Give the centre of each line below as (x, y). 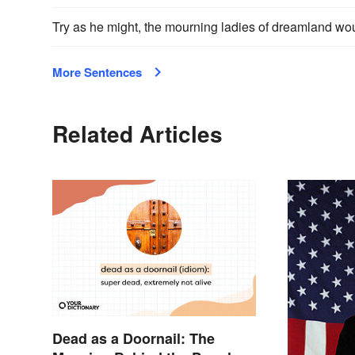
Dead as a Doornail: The (134, 338)
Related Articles (137, 134)
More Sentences (97, 73)
